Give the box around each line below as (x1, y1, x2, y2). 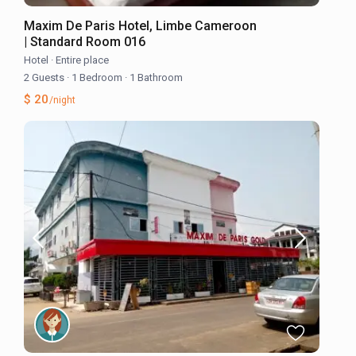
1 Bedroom (69, 71, 126, 83)
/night (47, 94, 76, 106)
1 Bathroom (127, 71, 184, 83)
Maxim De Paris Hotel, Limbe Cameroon (24, 17, 257, 33)
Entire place (56, 53, 110, 66)
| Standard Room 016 (24, 33, 146, 49)
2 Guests (24, 71, 68, 83)
